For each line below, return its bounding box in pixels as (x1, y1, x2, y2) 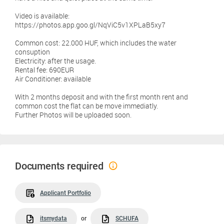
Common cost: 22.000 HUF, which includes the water (15, 38, 176, 47)
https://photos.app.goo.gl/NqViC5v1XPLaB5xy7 (15, 20, 165, 29)
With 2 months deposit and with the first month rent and (15, 92, 188, 101)
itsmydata (40, 215, 67, 222)
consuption (15, 47, 50, 56)
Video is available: (15, 11, 69, 20)
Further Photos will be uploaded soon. (15, 110, 131, 119)
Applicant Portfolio (40, 189, 91, 196)
